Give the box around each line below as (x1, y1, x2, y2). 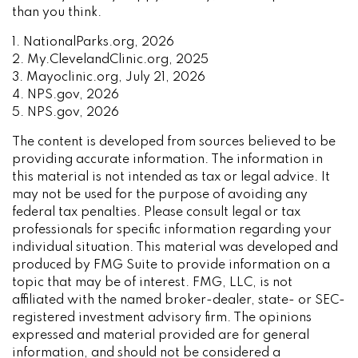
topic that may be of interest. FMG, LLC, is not (12, 276, 292, 289)
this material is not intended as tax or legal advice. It (12, 171, 330, 184)
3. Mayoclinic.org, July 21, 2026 (12, 71, 205, 84)
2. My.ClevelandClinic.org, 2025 (12, 54, 209, 66)
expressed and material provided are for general (12, 329, 309, 342)
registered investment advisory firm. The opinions (12, 312, 312, 324)
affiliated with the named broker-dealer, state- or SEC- (12, 294, 345, 307)
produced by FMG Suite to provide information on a (12, 259, 330, 272)
